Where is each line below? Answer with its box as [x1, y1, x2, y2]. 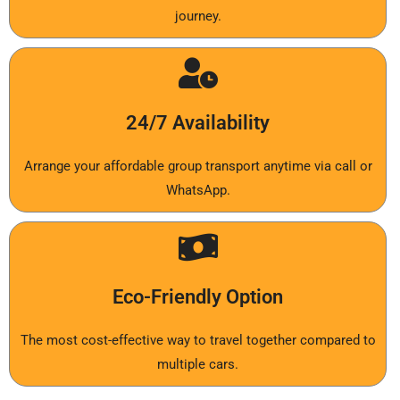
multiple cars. [157, 356, 238, 373]
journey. [174, 8, 221, 25]
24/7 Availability [126, 112, 270, 135]
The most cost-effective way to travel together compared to [20, 332, 376, 349]
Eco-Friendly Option [112, 286, 283, 309]
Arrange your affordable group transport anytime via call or [23, 158, 372, 175]
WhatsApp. [165, 182, 230, 199]
